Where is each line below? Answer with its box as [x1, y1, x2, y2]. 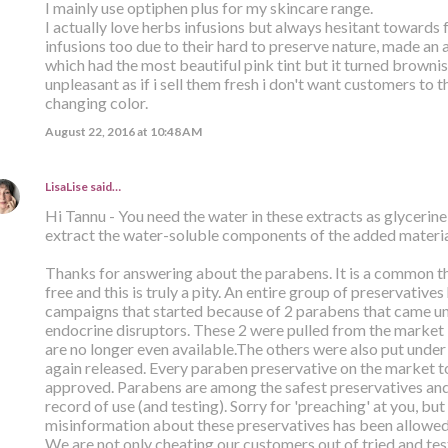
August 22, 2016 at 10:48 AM [44, 123, 202, 139]
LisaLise [44, 178, 88, 194]
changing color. [44, 92, 148, 112]
